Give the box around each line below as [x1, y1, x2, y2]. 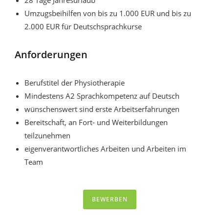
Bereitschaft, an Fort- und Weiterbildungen [24, 117, 168, 128]
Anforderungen [15, 48, 88, 62]
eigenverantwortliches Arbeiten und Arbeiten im [24, 144, 186, 154]
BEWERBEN [91, 195, 128, 203]
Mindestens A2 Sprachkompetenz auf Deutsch [24, 91, 179, 101]
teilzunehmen [24, 131, 70, 141]
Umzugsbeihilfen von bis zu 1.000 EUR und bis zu [24, 8, 191, 19]
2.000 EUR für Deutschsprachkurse [24, 22, 142, 32]
